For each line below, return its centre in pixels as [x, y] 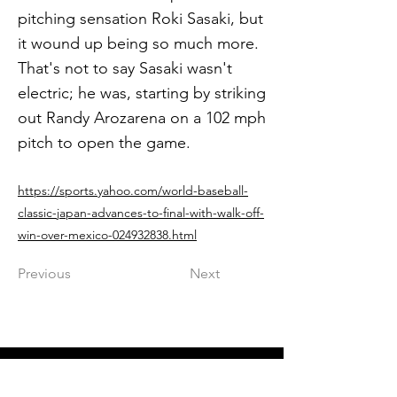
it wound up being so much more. [138, 43]
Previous [44, 273]
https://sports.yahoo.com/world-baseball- [133, 191]
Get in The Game [145, 379]
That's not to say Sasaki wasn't [125, 68]
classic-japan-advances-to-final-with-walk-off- [141, 213]
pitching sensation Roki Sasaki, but [140, 19]
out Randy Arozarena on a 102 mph [142, 118]
